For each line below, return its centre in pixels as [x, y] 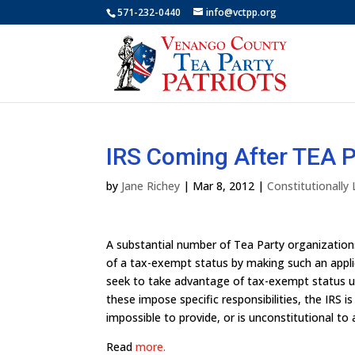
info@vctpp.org [242, 12]
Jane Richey [151, 186]
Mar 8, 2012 [224, 186]
